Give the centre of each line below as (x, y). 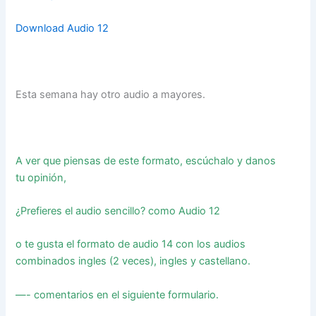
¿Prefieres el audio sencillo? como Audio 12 (120, 211)
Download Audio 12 (62, 28)
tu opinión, (43, 177)
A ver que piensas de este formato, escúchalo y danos (146, 160)
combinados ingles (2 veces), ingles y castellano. (135, 261)
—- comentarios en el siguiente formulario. (117, 294)
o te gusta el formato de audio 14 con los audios (131, 244)
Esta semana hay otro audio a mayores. (111, 95)
